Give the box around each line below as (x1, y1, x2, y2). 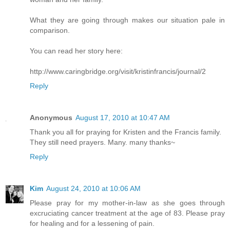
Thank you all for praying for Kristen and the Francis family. (30, 128, 221, 137)
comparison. (30, 26, 70, 35)
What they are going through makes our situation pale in (30, 16, 225, 25)
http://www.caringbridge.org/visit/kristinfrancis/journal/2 (30, 67, 206, 76)
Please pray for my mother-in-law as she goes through (30, 199, 225, 207)
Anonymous (30, 113, 72, 122)
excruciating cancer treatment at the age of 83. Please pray (30, 209, 225, 218)
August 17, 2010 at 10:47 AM (75, 113, 170, 122)
